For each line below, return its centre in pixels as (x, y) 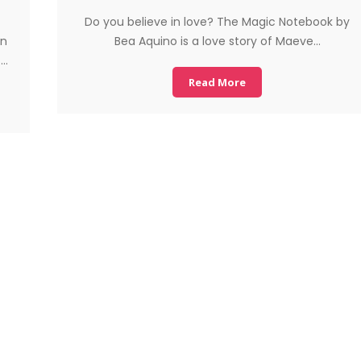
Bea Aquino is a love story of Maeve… (217, 41)
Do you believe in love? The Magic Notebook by (218, 22)
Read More (218, 82)
